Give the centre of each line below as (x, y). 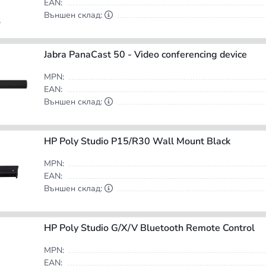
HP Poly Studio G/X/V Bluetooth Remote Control (149, 228)
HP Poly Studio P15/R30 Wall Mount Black (137, 142)
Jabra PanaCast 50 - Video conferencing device (145, 55)
